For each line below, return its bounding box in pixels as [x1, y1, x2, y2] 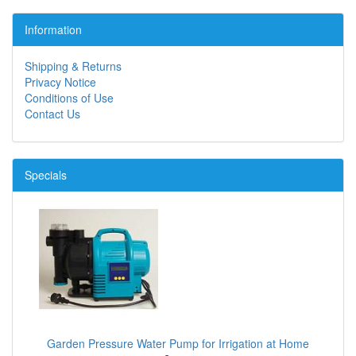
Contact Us [25, 106, 80, 122]
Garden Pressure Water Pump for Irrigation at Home [47, 335, 309, 352]
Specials [25, 167, 67, 184]
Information [25, 21, 82, 38]
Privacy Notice [25, 74, 96, 91]
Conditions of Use [25, 90, 114, 106]
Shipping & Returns [25, 58, 122, 75]
